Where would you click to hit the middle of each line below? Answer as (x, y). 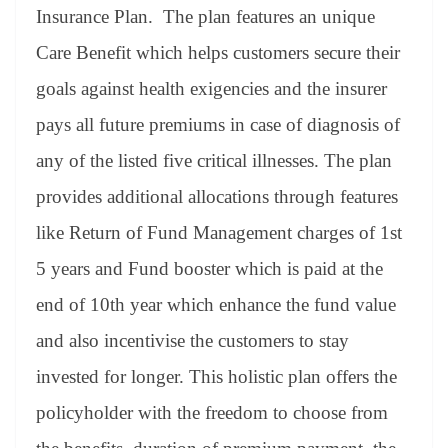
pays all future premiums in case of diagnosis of (218, 124)
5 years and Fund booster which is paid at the (209, 268)
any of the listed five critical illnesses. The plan (214, 160)
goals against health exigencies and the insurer (211, 88)
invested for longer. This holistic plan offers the (216, 376)
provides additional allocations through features (217, 196)
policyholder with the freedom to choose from (212, 412)
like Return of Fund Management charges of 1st (219, 232)
